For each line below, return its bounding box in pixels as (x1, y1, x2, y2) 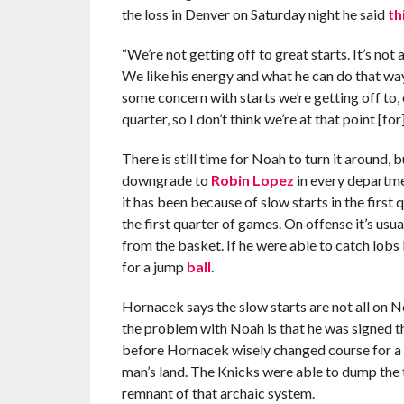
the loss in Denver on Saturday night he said (121, 5, 388, 23)
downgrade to (121, 170, 211, 188)
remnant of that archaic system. (121, 383, 315, 401)
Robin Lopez (210, 170, 294, 188)
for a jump (121, 257, 187, 275)
